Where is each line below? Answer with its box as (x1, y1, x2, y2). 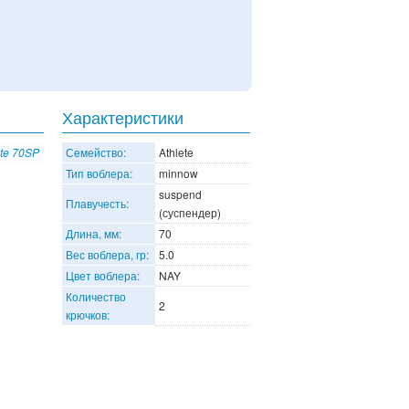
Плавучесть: (66, 195, 129, 211)
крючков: (66, 307, 110, 322)
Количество (66, 288, 126, 304)
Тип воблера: (66, 165, 132, 181)
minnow (159, 165, 198, 181)
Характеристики (62, 110, 184, 128)
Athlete (159, 144, 194, 160)
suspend (159, 186, 202, 202)
